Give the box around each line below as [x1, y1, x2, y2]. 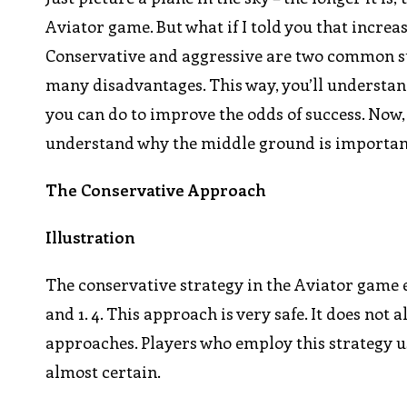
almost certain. [45, 361, 162, 383]
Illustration [45, 226, 136, 249]
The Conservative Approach [45, 179, 267, 202]
